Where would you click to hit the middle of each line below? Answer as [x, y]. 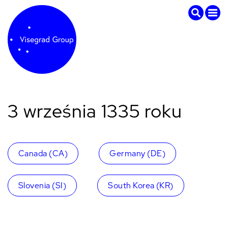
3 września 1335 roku [95, 111]
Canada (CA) [43, 153]
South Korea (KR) [141, 186]
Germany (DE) [138, 153]
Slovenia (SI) [42, 186]
